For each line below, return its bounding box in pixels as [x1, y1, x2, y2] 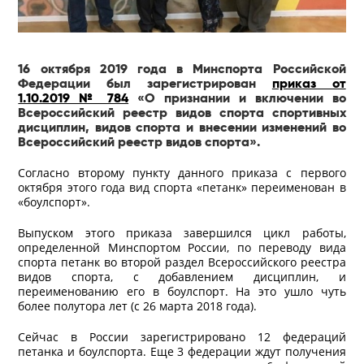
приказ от [271, 74, 346, 91]
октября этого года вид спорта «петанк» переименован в [18, 179, 346, 195]
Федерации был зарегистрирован [18, 74, 272, 91]
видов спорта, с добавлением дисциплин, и [18, 268, 346, 284]
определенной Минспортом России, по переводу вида [18, 239, 346, 255]
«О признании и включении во [128, 89, 346, 106]
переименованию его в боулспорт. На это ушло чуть [18, 283, 346, 299]
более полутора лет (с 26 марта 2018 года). [18, 297, 258, 314]
